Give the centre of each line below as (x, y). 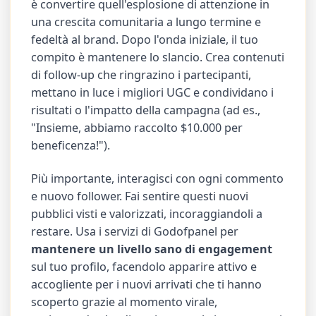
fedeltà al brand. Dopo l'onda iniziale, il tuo (145, 40)
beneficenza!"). (71, 146)
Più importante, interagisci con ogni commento (158, 178)
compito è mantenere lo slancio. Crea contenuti (158, 57)
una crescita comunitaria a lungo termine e (146, 22)
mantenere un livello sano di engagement (152, 249)
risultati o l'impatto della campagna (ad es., (146, 110)
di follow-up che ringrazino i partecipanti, (141, 75)
